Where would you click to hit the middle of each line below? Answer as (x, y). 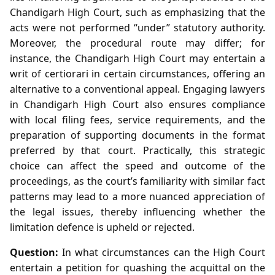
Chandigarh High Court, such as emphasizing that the (137, 12)
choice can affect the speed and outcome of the (137, 165)
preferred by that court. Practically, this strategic (137, 150)
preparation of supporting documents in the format (137, 135)
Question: (34, 252)
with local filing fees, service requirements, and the (137, 119)
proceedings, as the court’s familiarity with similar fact (137, 181)
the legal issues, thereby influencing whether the (137, 211)
